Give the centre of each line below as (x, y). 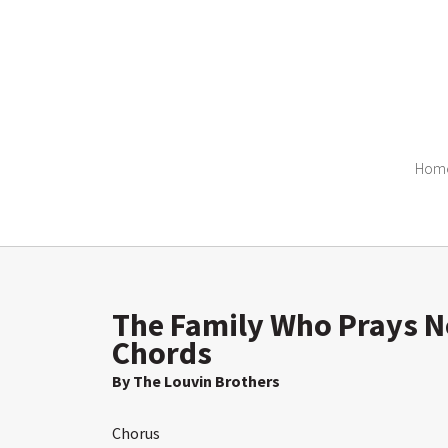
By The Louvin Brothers (196, 381)
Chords (162, 353)
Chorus (136, 433)
